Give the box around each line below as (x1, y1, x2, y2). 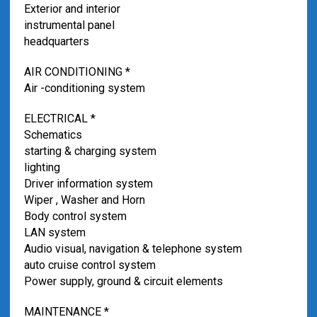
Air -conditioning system (23, 81, 145, 95)
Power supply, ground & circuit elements (23, 275, 223, 288)
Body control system (23, 209, 127, 223)
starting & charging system (23, 144, 156, 158)
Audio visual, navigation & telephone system (23, 242, 242, 255)
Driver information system (23, 177, 153, 190)
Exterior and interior (23, 2, 120, 16)
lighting (23, 161, 60, 174)
